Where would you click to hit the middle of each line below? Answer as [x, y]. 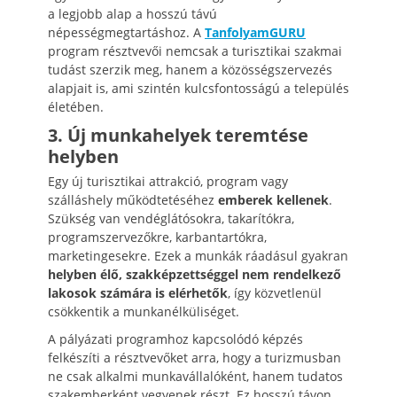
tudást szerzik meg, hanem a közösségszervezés [190, 69]
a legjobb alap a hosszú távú [132, 13]
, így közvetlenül [275, 292]
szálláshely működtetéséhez [133, 199]
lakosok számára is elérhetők [138, 292]
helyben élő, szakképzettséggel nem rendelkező [195, 274]
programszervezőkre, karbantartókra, [157, 237]
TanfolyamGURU [255, 32]
